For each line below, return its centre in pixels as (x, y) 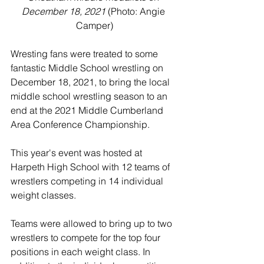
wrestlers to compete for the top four (87, 237)
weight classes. (44, 195)
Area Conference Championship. (81, 124)
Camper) (94, 25)
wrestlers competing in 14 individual (88, 181)
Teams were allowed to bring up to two (93, 223)
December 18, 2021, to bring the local (91, 82)
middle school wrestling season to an (90, 96)
